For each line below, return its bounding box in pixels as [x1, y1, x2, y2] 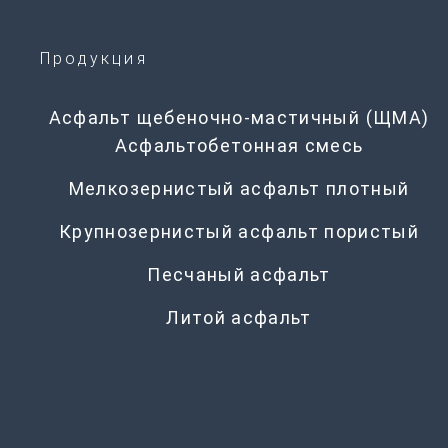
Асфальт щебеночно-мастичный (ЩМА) [48, 107, 430, 129]
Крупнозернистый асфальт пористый [58, 221, 420, 243]
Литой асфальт [166, 307, 312, 329]
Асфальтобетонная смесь [114, 135, 364, 157]
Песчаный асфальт [147, 264, 331, 286]
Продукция [40, 49, 148, 69]
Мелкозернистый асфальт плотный [68, 178, 410, 200]
